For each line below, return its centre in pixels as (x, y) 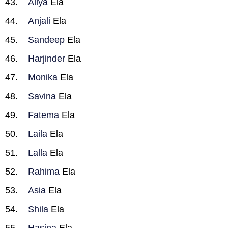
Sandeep (46, 40)
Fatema (44, 115)
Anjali (39, 21)
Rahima (44, 172)
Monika (43, 77)
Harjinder (47, 59)
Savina (42, 96)
